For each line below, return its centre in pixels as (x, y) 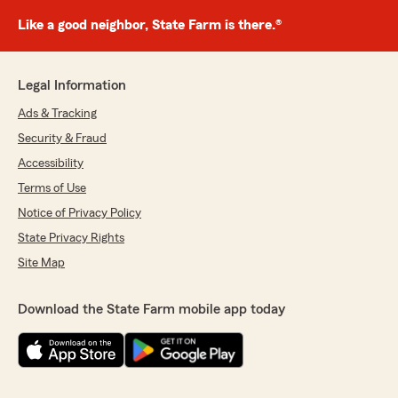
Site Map (41, 263)
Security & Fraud (62, 139)
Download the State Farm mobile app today (151, 309)
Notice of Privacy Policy (80, 213)
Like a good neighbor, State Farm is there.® (150, 25)
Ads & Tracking (57, 114)
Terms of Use (52, 188)
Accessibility (51, 163)
